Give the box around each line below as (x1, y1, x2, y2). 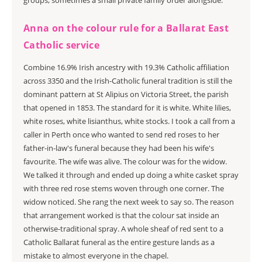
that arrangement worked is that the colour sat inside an (23, 210, 219, 220)
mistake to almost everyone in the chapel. (23, 250, 168, 261)
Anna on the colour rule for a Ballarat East (23, 22, 229, 35)
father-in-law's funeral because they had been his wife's (23, 143, 214, 153)
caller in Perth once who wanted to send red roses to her (23, 129, 219, 140)
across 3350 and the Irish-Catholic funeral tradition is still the (23, 75, 232, 86)
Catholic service (23, 39, 99, 51)
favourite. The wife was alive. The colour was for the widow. (23, 156, 227, 167)
